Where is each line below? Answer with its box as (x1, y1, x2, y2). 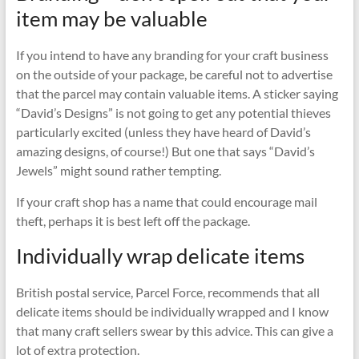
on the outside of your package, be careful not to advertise (15, 66, 333, 82)
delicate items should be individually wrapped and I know (15, 303, 329, 319)
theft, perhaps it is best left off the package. (15, 212, 250, 228)
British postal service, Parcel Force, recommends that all (15, 284, 320, 300)
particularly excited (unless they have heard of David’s (15, 123, 311, 139)
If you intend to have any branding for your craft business (15, 46, 329, 63)
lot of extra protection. (15, 341, 139, 357)
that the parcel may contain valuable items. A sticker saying (15, 85, 338, 101)
